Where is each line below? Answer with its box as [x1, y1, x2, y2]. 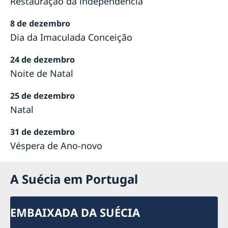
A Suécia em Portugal [10, 170, 138, 188]
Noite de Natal [10, 67, 73, 80]
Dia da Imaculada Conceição [10, 31, 132, 44]
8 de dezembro [10, 18, 70, 30]
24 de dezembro [10, 54, 75, 66]
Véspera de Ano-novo [10, 139, 102, 152]
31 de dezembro [10, 126, 75, 138]
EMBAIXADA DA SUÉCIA [10, 205, 140, 220]
